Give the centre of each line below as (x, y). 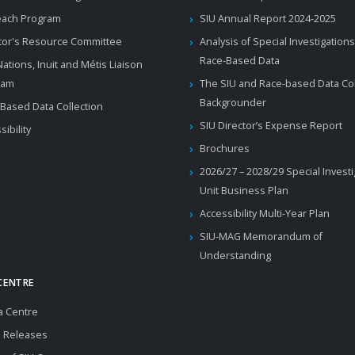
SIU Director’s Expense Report (271, 126)
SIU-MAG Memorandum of (261, 237)
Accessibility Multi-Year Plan (264, 214)
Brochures (224, 149)
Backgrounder (233, 103)
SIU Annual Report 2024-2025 (267, 19)
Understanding (235, 256)
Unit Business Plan (244, 191)
